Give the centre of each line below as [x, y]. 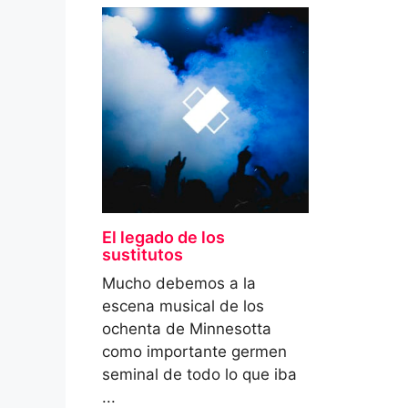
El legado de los [163, 238]
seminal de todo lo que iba [199, 375]
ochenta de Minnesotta [187, 329]
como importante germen [194, 352]
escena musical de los [183, 306]
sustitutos [143, 255]
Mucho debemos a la [179, 284]
